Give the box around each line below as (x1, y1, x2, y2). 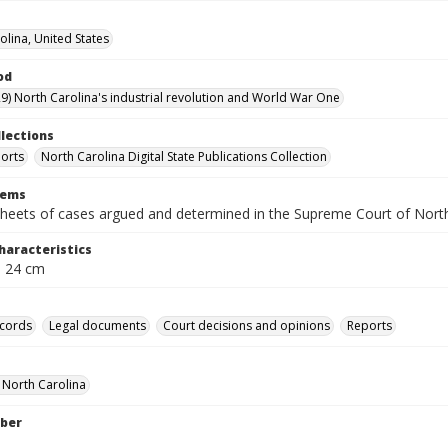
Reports (347, 317, 392, 334)
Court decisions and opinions (163, 317, 330, 334)
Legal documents (49, 317, 146, 334)
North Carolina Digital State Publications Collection (41, 148, 327, 165)
